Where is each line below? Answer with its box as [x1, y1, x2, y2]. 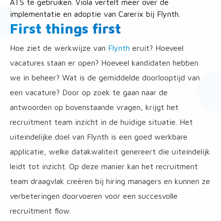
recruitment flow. [10, 206, 71, 215]
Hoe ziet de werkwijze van [10, 43, 108, 52]
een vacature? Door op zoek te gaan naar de [10, 88, 168, 97]
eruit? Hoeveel [130, 43, 184, 52]
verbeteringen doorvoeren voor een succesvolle [10, 191, 178, 200]
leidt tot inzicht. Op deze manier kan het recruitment [10, 162, 198, 171]
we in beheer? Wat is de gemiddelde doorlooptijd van [10, 73, 200, 82]
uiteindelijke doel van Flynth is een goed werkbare [10, 132, 187, 141]
